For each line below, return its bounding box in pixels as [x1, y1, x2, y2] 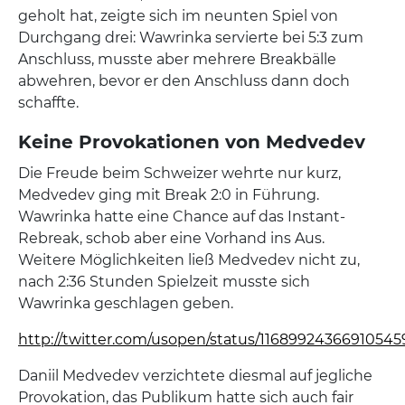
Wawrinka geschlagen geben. [18, 295, 233, 312]
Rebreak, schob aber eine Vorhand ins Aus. [18, 230, 325, 247]
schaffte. [18, 94, 79, 111]
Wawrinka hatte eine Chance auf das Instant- [18, 208, 345, 225]
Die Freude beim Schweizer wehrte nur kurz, [18, 165, 341, 182]
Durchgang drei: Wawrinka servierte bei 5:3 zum [18, 29, 363, 46]
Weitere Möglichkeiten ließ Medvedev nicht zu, [18, 251, 360, 268]
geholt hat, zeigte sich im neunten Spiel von [18, 7, 338, 24]
